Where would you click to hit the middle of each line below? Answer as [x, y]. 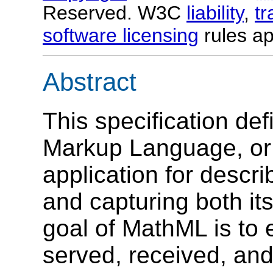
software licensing [121, 36]
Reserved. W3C [115, 13]
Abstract [90, 82]
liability [215, 13]
